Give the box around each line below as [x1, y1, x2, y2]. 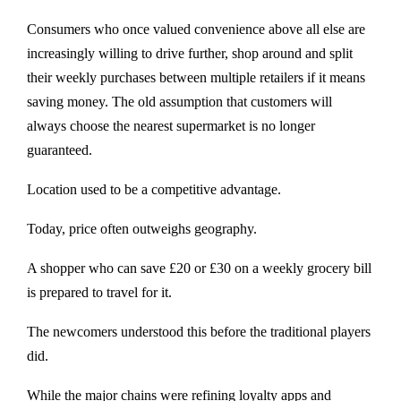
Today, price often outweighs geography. [27, 221, 257, 237]
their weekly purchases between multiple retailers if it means [27, 70, 365, 86]
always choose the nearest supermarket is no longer [27, 118, 315, 134]
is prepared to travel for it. [27, 285, 172, 301]
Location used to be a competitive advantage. [27, 182, 281, 198]
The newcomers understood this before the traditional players [27, 324, 371, 340]
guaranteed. [27, 142, 92, 158]
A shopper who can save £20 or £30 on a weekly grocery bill [27, 260, 371, 277]
